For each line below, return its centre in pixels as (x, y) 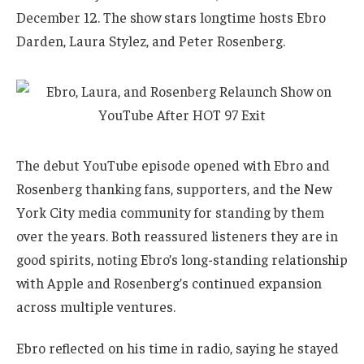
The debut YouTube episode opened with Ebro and (173, 165)
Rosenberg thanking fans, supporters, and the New (174, 188)
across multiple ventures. (96, 306)
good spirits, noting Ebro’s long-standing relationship (182, 259)
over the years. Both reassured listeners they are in (177, 235)
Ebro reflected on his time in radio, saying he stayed (178, 348)
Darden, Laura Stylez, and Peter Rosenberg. (151, 41)
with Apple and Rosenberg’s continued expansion (169, 282)
